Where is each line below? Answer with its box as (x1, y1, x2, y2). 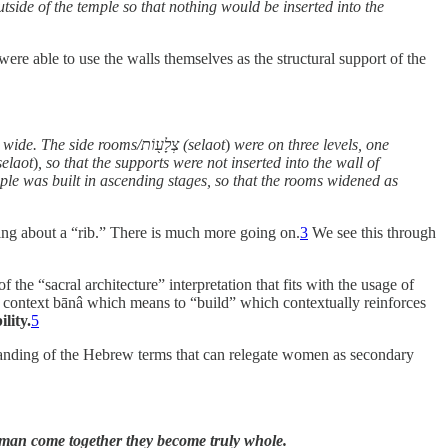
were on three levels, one (230, 135, 389, 153)
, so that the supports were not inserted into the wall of (38, 153, 379, 171)
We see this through (308, 223, 436, 241)
